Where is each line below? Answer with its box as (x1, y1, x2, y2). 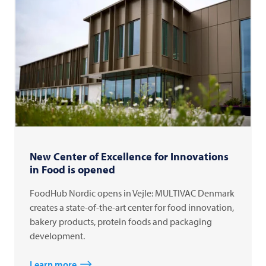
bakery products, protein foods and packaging (30, 216, 212, 228)
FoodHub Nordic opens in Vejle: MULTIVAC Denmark (30, 187, 235, 199)
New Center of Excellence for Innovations (30, 150, 229, 164)
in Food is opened (30, 163, 115, 177)
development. (30, 230, 85, 242)
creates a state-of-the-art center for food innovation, (30, 201, 234, 214)
